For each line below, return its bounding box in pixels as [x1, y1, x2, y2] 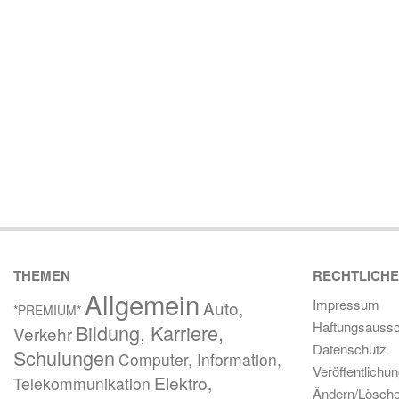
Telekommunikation [13, 372, 151, 395]
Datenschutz [313, 339, 387, 358]
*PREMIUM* [13, 301, 81, 319]
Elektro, [154, 370, 212, 395]
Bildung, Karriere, [76, 319, 224, 346]
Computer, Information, [118, 348, 281, 370]
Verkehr [13, 322, 72, 346]
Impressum [313, 295, 379, 313]
